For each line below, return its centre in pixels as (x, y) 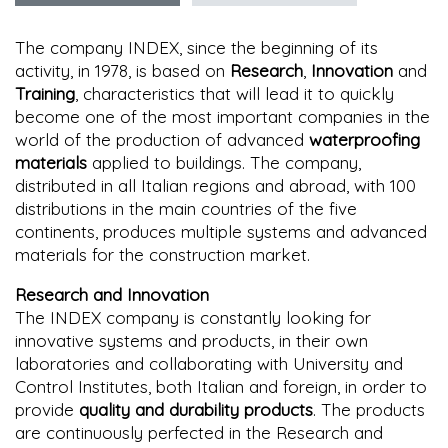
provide (47, 409)
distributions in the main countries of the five (186, 208)
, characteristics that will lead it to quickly (234, 93)
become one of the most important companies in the (222, 116)
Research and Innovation (112, 294)
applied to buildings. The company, (224, 162)
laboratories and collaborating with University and (209, 363)
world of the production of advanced (162, 139)
